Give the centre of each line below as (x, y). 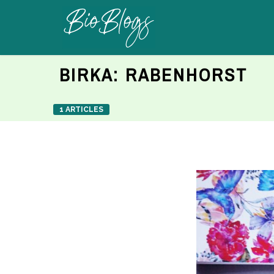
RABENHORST (187, 75)
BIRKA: (92, 75)
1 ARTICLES (81, 109)
